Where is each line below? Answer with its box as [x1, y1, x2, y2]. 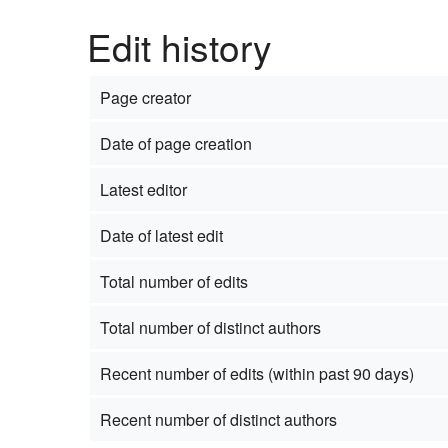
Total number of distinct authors [99, 315, 321, 339]
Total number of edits [99, 269, 248, 293]
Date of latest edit [99, 223, 223, 247]
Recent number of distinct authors [99, 407, 337, 431]
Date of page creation [99, 131, 252, 155]
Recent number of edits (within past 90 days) [99, 361, 414, 385]
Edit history [87, 19, 272, 73]
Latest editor [99, 177, 187, 201]
